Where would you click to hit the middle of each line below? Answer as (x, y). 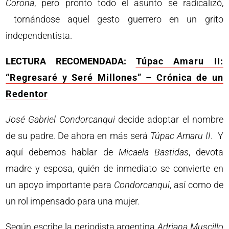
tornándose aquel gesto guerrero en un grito (114, 19)
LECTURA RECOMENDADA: (71, 61)
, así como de (196, 185)
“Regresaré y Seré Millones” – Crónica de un (114, 78)
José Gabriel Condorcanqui (60, 120)
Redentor (27, 94)
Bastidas (171, 152)
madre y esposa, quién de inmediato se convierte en (114, 169)
